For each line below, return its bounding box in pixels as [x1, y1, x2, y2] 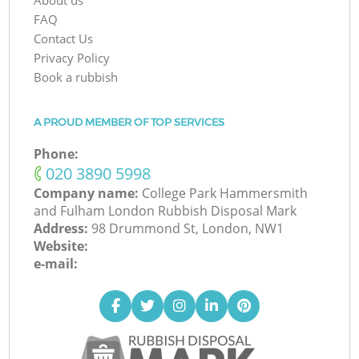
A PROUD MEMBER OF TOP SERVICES [34, 115, 225, 128]
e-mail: [34, 255, 79, 273]
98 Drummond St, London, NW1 [91, 220, 284, 238]
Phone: [34, 145, 79, 163]
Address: [34, 220, 92, 238]
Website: [34, 237, 89, 256]
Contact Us [34, 30, 94, 47]
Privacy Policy [34, 50, 111, 67]
